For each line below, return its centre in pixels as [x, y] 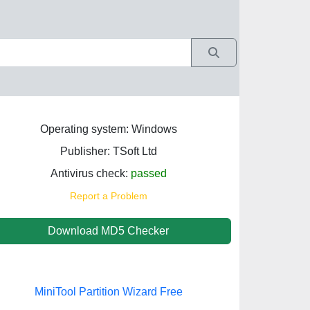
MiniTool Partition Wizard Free [108, 292]
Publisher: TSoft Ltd [108, 151]
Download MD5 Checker [108, 231]
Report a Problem [108, 196]
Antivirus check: [90, 173]
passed [148, 173]
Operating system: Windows [108, 129]
